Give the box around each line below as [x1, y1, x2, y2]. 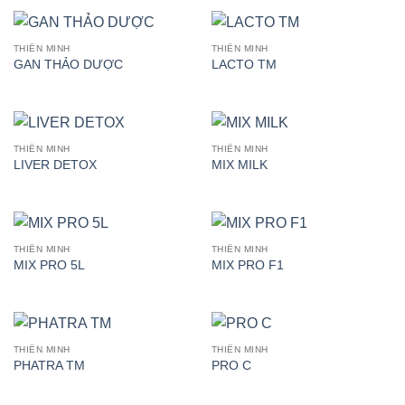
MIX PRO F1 [211, 259, 284, 273]
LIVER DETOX [13, 158, 97, 173]
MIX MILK [211, 158, 268, 173]
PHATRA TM [13, 359, 85, 373]
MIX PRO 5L [13, 259, 85, 273]
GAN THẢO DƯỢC [13, 57, 123, 71]
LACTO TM [211, 57, 277, 71]
